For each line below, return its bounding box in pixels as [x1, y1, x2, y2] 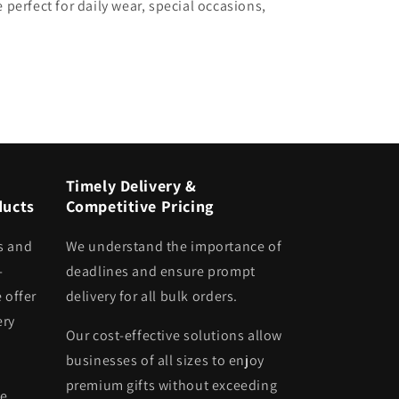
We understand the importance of [65, 236, 282, 256]
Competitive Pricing [65, 195, 215, 216]
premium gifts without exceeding [65, 375, 278, 395]
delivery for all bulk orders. [65, 286, 238, 305]
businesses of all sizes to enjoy [65, 350, 265, 370]
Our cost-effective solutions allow [65, 325, 282, 345]
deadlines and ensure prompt [65, 261, 256, 281]
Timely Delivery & [65, 175, 197, 196]
